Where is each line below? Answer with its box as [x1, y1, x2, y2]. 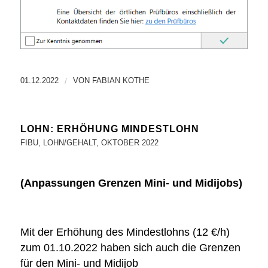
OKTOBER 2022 [100, 138, 159, 148]
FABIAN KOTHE [92, 76, 150, 86]
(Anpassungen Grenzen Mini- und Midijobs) [20, 176, 242, 189]
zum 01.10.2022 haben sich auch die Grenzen [20, 242, 240, 254]
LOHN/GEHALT [42, 138, 96, 148]
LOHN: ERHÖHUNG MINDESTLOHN [20, 124, 199, 135]
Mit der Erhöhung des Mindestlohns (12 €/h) [20, 226, 230, 239]
